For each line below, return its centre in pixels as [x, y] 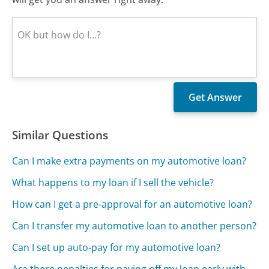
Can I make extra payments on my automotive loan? [129, 161]
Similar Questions [60, 134]
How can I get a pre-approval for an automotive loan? [132, 204]
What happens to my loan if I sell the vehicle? [113, 182]
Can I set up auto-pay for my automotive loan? [116, 247]
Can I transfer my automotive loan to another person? [134, 225]
